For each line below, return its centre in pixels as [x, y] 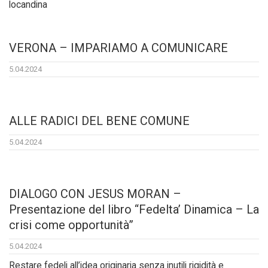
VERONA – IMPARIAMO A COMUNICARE [118, 48]
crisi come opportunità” [71, 225]
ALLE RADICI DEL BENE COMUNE [99, 121]
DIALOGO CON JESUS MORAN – [95, 194]
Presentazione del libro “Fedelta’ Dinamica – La [134, 210]
